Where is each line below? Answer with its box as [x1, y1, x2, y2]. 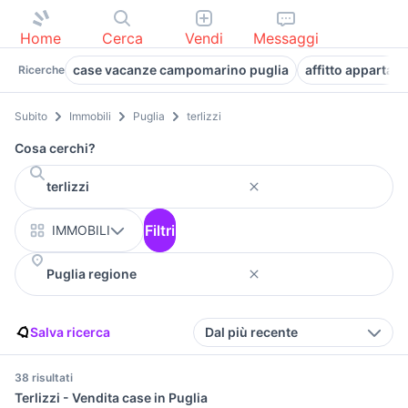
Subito [15, 109, 47, 124]
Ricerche [18, 63, 65, 76]
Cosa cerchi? [15, 140, 96, 157]
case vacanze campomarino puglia [73, 62, 289, 77]
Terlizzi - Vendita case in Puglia [15, 390, 208, 406]
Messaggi [252, 29, 319, 47]
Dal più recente [205, 324, 298, 341]
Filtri [145, 221, 175, 240]
